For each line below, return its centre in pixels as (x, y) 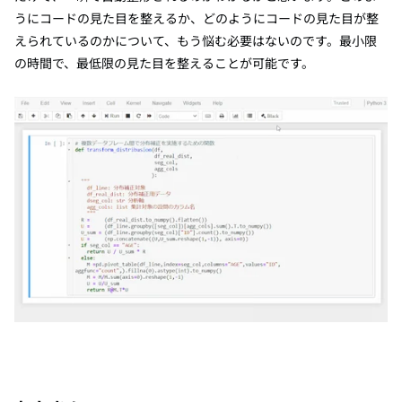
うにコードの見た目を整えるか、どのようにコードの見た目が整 (197, 17)
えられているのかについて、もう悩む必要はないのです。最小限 (196, 40)
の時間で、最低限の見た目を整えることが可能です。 (164, 62)
